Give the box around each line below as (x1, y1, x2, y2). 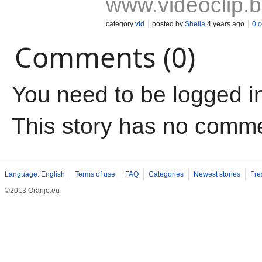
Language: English (5, 170, 65, 178)
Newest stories (194, 170, 240, 178)
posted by (152, 20, 185, 28)
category (106, 20, 135, 28)
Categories (149, 170, 184, 178)
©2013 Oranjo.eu (5, 187, 60, 195)
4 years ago (205, 20, 244, 28)
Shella (185, 20, 205, 28)
